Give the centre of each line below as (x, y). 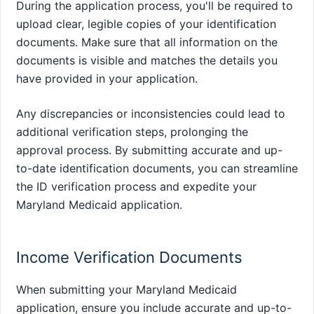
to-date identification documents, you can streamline (157, 169)
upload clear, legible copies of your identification (146, 24)
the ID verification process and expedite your (136, 187)
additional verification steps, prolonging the (132, 132)
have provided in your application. (107, 79)
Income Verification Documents (129, 257)
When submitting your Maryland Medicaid (127, 289)
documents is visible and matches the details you (147, 61)
